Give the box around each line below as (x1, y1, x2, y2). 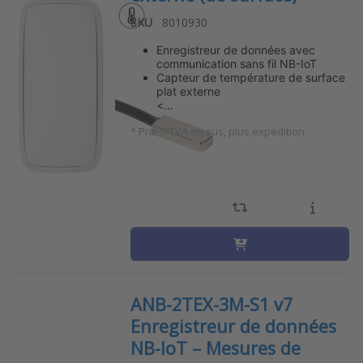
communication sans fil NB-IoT (156, 57, 318, 71)
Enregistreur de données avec (156, 43, 316, 58)
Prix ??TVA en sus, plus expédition (139, 124, 305, 139)
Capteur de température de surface (156, 70, 346, 85)
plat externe (156, 84, 221, 99)
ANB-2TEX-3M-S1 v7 (130, 293, 293, 317)
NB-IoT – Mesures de (130, 336, 301, 361)
